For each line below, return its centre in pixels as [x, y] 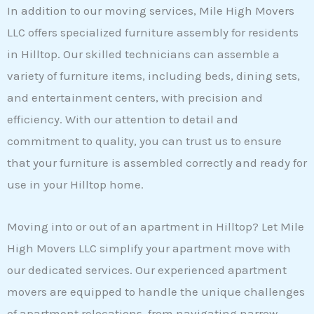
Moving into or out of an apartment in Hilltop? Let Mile [156, 227]
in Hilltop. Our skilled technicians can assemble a [143, 54]
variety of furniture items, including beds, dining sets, [153, 75]
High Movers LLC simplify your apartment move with [149, 248]
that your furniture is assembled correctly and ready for [157, 162]
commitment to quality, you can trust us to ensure [144, 141]
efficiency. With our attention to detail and [123, 119]
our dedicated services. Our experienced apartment [147, 270]
